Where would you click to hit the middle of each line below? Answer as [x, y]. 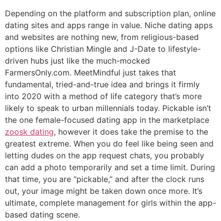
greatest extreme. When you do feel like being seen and [109, 143]
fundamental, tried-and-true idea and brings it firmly [102, 84]
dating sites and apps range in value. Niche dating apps [109, 25]
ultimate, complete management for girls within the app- [110, 203]
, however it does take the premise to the [131, 131]
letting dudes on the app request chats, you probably [105, 155]
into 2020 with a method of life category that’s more [103, 96]
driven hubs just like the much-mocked [77, 60]
